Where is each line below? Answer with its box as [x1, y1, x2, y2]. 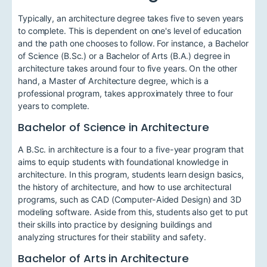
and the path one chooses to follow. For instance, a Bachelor [18, 38, 249, 48]
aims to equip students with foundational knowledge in [18, 157, 228, 167]
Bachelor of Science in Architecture [18, 119, 209, 135]
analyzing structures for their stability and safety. [18, 232, 206, 243]
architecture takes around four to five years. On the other [18, 63, 238, 73]
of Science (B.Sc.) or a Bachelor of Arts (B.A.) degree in [18, 50, 231, 61]
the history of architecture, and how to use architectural [18, 182, 232, 193]
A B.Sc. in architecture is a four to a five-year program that [18, 144, 244, 155]
